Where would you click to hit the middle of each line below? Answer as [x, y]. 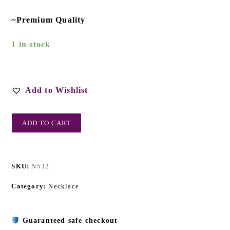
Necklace [64, 186]
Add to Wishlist [56, 90]
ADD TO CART [47, 123]
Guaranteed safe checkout [70, 221]
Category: [30, 186]
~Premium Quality [49, 20]
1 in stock [31, 45]
